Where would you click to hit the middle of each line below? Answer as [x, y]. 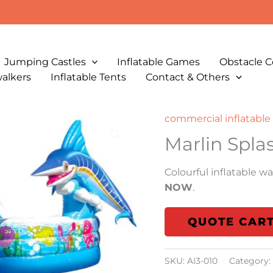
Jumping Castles [45, 62]
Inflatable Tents [88, 77]
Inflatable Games [159, 62]
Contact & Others [188, 77]
